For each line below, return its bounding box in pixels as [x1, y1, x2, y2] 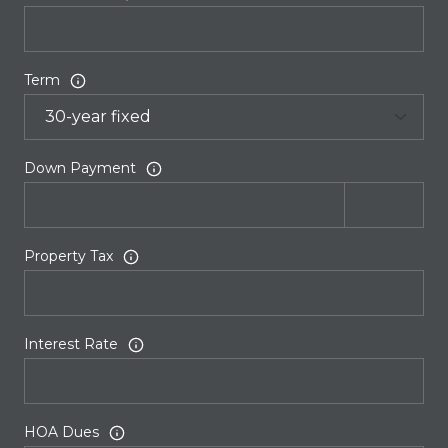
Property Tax [24, 247, 113, 266]
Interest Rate [24, 335, 118, 354]
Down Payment [24, 159, 136, 178]
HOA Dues [24, 423, 99, 442]
